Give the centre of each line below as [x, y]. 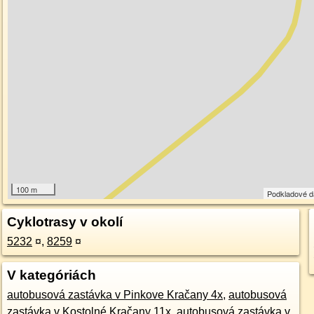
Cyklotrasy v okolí [64, 222]
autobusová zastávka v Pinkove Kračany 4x [115, 295]
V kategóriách [51, 275]
